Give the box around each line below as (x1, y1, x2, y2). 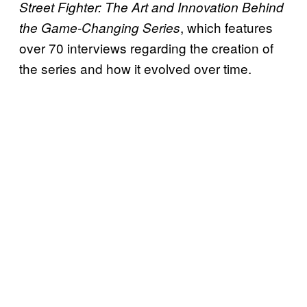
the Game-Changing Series (19, 18, 180, 36)
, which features (180, 17, 273, 36)
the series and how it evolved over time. (19, 58, 251, 77)
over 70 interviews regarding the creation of (19, 38, 273, 57)
